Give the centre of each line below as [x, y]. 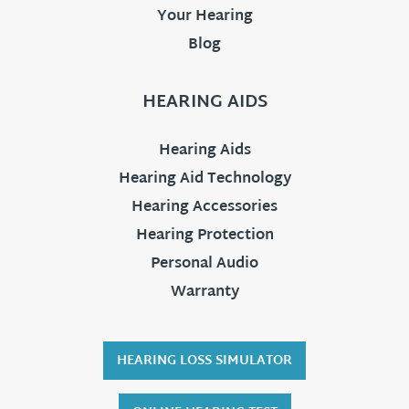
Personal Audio [204, 265]
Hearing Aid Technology [204, 180]
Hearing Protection [204, 236]
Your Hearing [204, 17]
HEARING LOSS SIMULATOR [204, 362]
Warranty [204, 293]
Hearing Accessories [204, 208]
